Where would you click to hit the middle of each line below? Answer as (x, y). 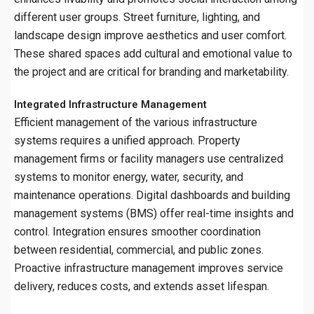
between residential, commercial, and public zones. (139, 250)
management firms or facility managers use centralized (149, 158)
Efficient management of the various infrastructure (136, 122)
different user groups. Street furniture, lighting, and (137, 17)
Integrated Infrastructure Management (110, 104)
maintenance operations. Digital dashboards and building (152, 195)
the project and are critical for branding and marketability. (151, 71)
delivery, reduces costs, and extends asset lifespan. (142, 286)
